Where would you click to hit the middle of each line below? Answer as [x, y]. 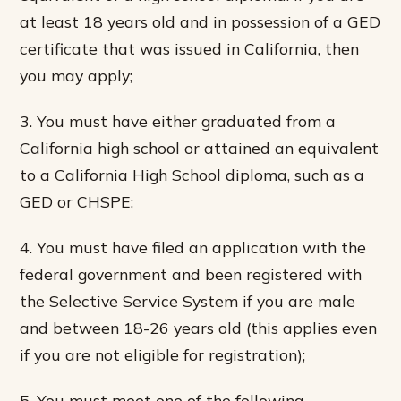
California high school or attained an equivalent [200, 147]
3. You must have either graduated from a [178, 120]
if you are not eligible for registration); [163, 355]
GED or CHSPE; [77, 201]
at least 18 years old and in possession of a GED [200, 21]
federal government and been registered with [191, 274]
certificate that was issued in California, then [190, 48]
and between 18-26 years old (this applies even [199, 328]
